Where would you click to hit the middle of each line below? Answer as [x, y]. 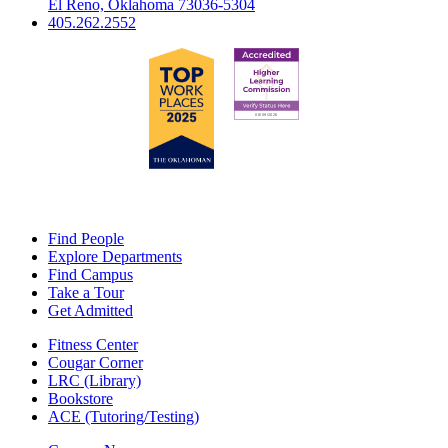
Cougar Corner [95, 363]
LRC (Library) [94, 381]
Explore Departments [115, 257]
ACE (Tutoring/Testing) [123, 417]
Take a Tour [86, 293]
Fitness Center [93, 345]
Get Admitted [90, 311]
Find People [86, 239]
